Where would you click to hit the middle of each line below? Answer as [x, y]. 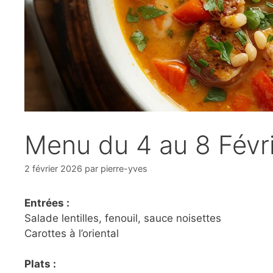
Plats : [40, 264]
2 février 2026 [53, 168]
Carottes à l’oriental [72, 233]
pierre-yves [124, 168]
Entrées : [47, 203]
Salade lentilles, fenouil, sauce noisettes [123, 218]
